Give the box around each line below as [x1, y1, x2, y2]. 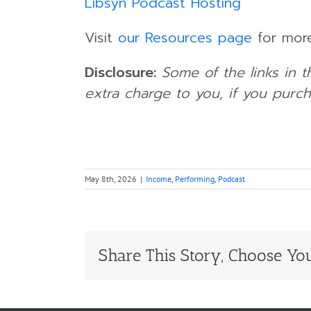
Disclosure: [85, 61, 156, 83]
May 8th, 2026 [85, 173, 137, 184]
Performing [175, 173, 215, 184]
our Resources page [118, 26, 252, 48]
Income [146, 173, 171, 184]
